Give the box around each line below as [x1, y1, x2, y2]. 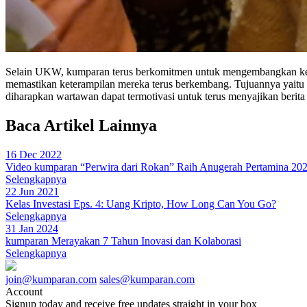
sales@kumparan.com [99, 273, 195, 285]
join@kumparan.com [5, 273, 97, 285]
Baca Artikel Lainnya [5, 116, 157, 134]
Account [5, 285, 42, 297]
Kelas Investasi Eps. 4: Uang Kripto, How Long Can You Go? [5, 197, 276, 210]
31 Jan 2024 [5, 222, 58, 234]
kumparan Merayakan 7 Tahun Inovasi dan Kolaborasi [5, 234, 241, 247]
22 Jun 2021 [5, 185, 59, 197]
